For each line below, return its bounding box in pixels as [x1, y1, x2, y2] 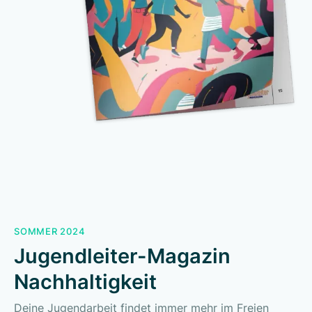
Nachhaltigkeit [14, 270, 157, 295]
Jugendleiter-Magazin [14, 244, 231, 269]
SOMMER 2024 [14, 226, 86, 237]
